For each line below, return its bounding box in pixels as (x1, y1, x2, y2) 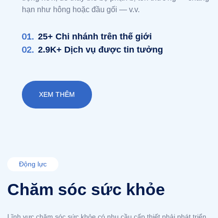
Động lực (19, 160, 47, 168)
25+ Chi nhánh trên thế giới (38, 32, 152, 42)
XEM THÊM (39, 91, 75, 99)
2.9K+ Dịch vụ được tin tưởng (38, 45, 163, 55)
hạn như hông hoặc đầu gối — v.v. (22, 5, 140, 14)
